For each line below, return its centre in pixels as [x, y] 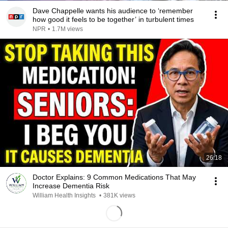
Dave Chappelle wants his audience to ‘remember [113, 11]
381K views [119, 195]
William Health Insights [65, 195]
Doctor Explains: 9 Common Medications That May [114, 177]
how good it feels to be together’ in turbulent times [113, 19]
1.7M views [67, 29]
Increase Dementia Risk [71, 186]
